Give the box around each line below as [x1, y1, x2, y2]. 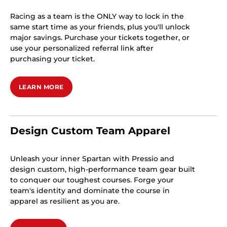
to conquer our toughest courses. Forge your [10, 175, 174, 184]
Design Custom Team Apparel [10, 125, 170, 137]
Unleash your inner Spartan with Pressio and [10, 154, 174, 163]
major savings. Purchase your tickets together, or [10, 33, 190, 42]
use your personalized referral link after [10, 44, 154, 53]
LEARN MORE [19, 83, 64, 91]
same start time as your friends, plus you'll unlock [10, 22, 190, 31]
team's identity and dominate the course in [10, 186, 170, 195]
